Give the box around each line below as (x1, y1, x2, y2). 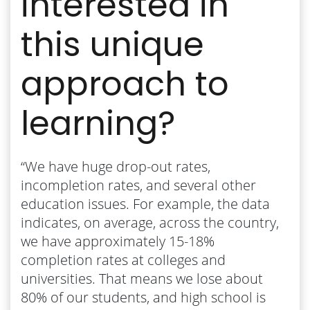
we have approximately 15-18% (21, 231, 215, 250)
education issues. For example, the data (21, 194, 270, 213)
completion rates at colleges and (21, 250, 226, 269)
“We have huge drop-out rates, (21, 156, 210, 176)
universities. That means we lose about (21, 268, 263, 288)
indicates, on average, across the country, (21, 212, 279, 232)
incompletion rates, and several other (21, 175, 256, 194)
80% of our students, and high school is (21, 287, 266, 307)
